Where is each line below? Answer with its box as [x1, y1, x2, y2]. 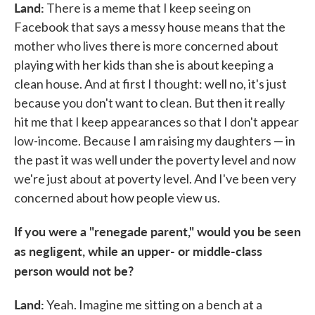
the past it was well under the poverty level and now [14, 152, 296, 167]
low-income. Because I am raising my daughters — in [14, 133, 295, 148]
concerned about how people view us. [14, 190, 220, 205]
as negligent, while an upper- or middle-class [14, 242, 262, 259]
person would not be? [14, 262, 134, 279]
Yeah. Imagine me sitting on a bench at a [44, 297, 262, 312]
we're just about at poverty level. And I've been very [14, 171, 296, 186]
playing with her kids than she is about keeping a [14, 57, 274, 72]
